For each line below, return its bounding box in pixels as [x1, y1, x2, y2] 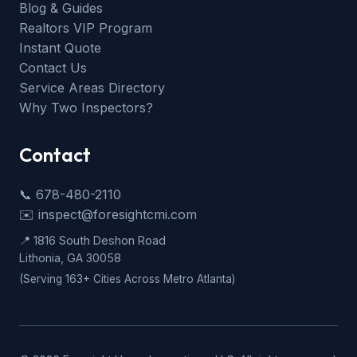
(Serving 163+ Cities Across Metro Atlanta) [19, 273, 235, 286]
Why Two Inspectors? [19, 100, 153, 116]
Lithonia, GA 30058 [19, 251, 121, 265]
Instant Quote [19, 40, 101, 57]
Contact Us [19, 60, 87, 76]
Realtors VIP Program [19, 20, 152, 37]
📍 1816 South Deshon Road [19, 233, 166, 248]
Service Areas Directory [19, 80, 165, 96]
